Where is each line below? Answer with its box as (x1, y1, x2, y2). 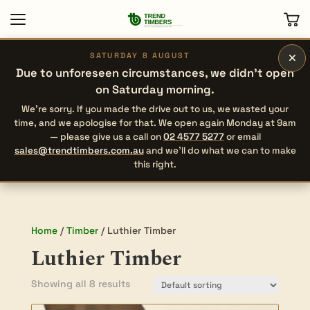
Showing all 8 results (30, 277, 130, 290)
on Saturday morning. (95, 82, 215, 97)
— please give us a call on (49, 131, 163, 143)
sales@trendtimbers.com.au (14, 145, 144, 156)
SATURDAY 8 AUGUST (89, 51, 190, 60)
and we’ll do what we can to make (143, 145, 296, 156)
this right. (134, 158, 176, 170)
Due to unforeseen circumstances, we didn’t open (16, 66, 294, 80)
